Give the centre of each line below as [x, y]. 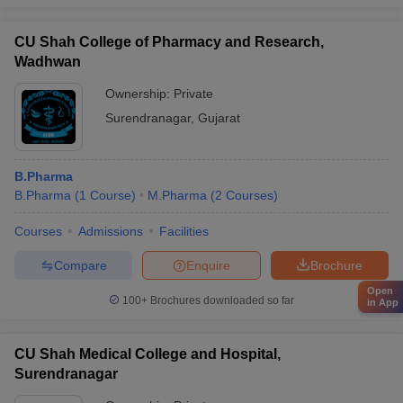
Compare [80, 265]
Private [193, 94]
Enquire [208, 265]
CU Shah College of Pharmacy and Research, [169, 42]
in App [383, 303]
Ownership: [139, 94]
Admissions [111, 231]
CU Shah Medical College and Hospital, [148, 354]
